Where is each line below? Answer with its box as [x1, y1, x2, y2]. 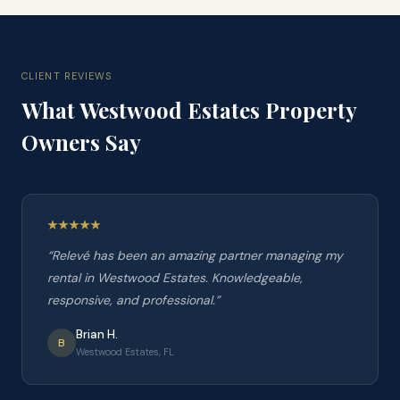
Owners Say [21, 128, 141, 156]
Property [260, 96, 356, 124]
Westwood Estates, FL [76, 346, 174, 358]
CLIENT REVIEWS [21, 70, 112, 82]
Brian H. [76, 327, 118, 342]
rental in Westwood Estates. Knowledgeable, [47, 270, 303, 286]
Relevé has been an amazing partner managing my [52, 247, 343, 263]
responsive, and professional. [47, 292, 215, 308]
